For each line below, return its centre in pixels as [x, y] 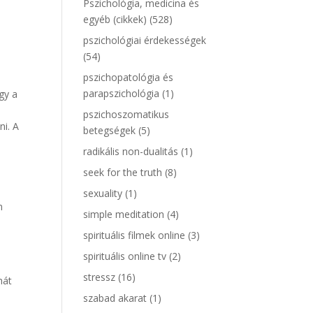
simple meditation [124, 214]
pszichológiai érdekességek [145, 40]
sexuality [103, 193]
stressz [100, 277]
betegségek [110, 130]
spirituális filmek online [134, 235]
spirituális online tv [125, 256]
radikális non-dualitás [131, 151]
